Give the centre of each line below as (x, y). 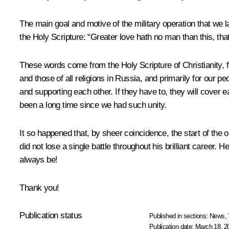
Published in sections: (179, 216)
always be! (39, 159)
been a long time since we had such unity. (93, 105)
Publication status (51, 215)
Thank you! (39, 188)
